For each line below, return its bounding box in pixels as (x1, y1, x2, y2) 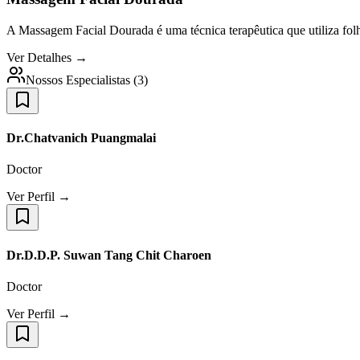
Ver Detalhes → (6, 50, 88, 64)
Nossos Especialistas (26, 72, 130, 87)
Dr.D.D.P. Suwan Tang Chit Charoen (6, 247, 211, 262)
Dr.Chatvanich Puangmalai (6, 131, 156, 145)
